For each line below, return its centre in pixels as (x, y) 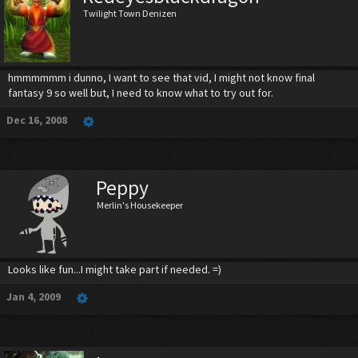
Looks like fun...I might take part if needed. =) (115, 269)
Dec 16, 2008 (37, 120)
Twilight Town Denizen (130, 13)
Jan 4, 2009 (34, 296)
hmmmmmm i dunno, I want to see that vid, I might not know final (161, 78)
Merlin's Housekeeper (140, 205)
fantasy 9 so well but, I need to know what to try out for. (141, 93)
